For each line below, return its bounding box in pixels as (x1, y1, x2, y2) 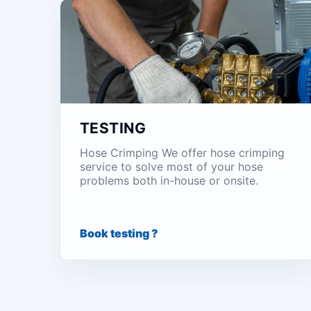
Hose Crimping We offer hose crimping (80, 146, 285, 160)
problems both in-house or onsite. (80, 174, 258, 187)
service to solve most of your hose (80, 160, 263, 174)
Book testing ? (80, 226, 158, 240)
